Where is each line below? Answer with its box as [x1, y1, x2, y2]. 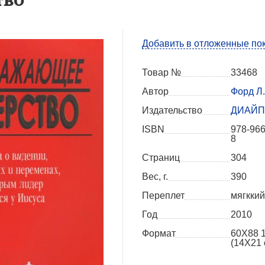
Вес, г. [142, 172, 168, 182]
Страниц [142, 153, 180, 163]
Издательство [142, 105, 202, 116]
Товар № [142, 67, 181, 78]
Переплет [142, 190, 185, 201]
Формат [142, 228, 176, 239]
